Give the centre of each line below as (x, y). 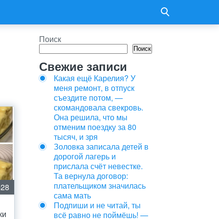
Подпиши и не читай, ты (97, 205)
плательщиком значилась (100, 186)
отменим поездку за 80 (95, 127)
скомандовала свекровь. (99, 107)
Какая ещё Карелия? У (95, 78)
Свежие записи (83, 66)
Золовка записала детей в (101, 146)
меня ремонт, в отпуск (94, 88)
